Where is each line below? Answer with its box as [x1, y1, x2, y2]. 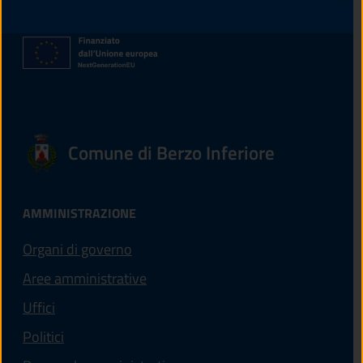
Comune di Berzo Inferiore [68, 139, 275, 168]
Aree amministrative [23, 267, 147, 290]
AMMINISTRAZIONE [23, 203, 136, 224]
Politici [23, 326, 64, 348]
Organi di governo [23, 238, 132, 261]
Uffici [23, 297, 55, 319]
